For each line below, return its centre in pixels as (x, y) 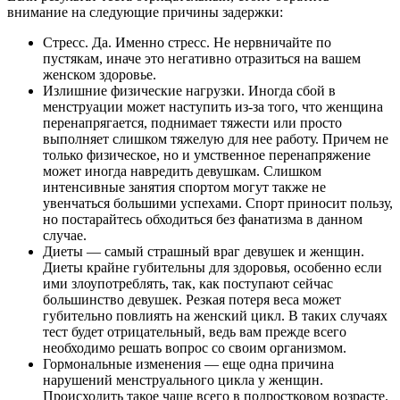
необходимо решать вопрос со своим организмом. (195, 347)
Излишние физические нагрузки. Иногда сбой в (189, 90)
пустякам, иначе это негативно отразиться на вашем (202, 58)
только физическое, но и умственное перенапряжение (207, 154)
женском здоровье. (100, 74)
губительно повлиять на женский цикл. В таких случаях (215, 315)
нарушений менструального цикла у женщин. (183, 379)
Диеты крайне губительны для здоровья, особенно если (212, 267)
